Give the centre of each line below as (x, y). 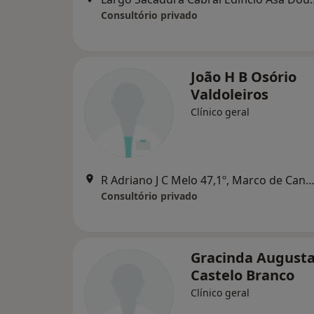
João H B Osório (244, 77)
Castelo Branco (243, 275)
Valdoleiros (230, 94)
